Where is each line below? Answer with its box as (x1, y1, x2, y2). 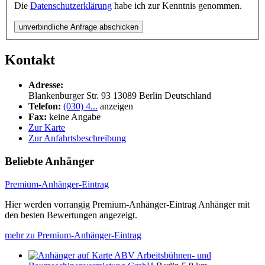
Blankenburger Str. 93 (28, 91, 111, 101)
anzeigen (100, 101, 133, 112)
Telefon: (28, 101, 61, 112)
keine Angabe (49, 112, 101, 122)
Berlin (139, 91, 164, 101)
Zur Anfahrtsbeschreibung (28, 133, 126, 144)
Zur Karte (28, 122, 65, 133)
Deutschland (164, 91, 211, 101)
